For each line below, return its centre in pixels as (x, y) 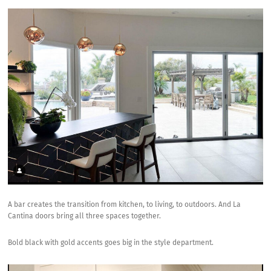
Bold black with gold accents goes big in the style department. (111, 243)
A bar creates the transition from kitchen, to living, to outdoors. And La (125, 205)
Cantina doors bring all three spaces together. (85, 217)
